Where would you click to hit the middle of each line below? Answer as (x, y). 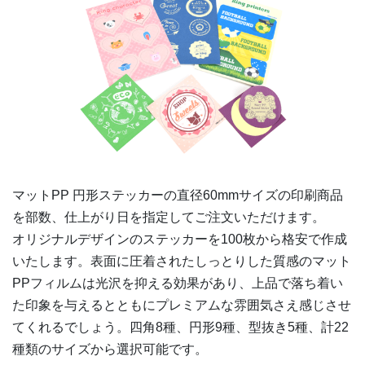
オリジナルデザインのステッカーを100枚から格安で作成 (180, 240)
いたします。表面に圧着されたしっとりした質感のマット (182, 262)
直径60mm (208, 196)
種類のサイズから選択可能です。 (110, 350)
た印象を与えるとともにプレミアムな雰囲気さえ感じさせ (182, 306)
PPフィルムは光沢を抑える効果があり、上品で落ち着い (178, 284)
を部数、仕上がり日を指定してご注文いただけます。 (169, 218)
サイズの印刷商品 (291, 196)
